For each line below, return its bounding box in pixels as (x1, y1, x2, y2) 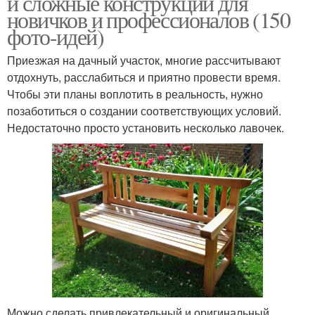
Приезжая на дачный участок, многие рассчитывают (7, 52, 281, 69)
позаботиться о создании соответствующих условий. (7, 103, 281, 120)
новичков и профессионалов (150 (7, 4, 290, 35)
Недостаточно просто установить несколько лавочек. (7, 120, 284, 136)
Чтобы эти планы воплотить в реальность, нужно (7, 86, 263, 103)
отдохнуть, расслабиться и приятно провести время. (7, 69, 281, 86)
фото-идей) (7, 21, 103, 52)
